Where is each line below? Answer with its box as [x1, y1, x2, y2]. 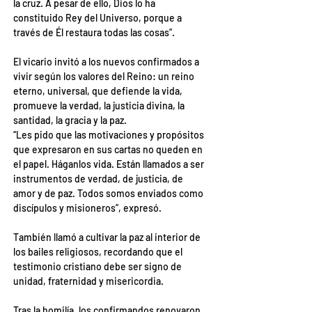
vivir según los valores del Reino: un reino [13, 70, 196, 82]
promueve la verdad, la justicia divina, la [13, 100, 187, 111]
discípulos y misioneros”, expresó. [13, 202, 162, 214]
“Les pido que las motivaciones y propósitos [13, 129, 206, 141]
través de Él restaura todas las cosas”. [13, 26, 175, 38]
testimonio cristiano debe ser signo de [13, 260, 184, 272]
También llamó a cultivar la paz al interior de [13, 231, 203, 243]
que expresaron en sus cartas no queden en [13, 143, 205, 155]
